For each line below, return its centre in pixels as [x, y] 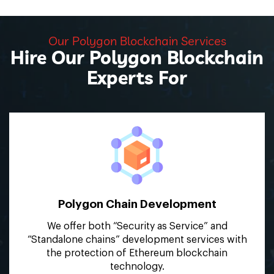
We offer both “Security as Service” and [137, 227]
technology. [137, 267]
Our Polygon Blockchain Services [137, 41]
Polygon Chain [98, 204]
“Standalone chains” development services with [137, 240]
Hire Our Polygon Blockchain [137, 58]
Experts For [137, 78]
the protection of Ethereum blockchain [137, 254]
